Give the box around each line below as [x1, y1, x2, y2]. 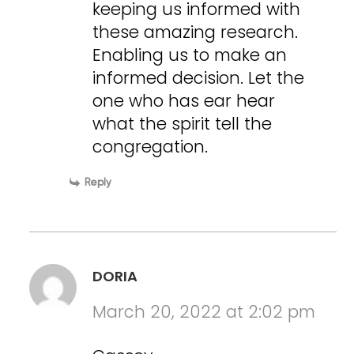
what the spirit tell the [92, 112, 273, 136]
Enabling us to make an [92, 43, 288, 67]
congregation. [92, 135, 209, 159]
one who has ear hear [92, 89, 276, 113]
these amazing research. [92, 21, 299, 44]
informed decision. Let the [92, 66, 305, 90]
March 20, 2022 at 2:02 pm [92, 300, 316, 324]
